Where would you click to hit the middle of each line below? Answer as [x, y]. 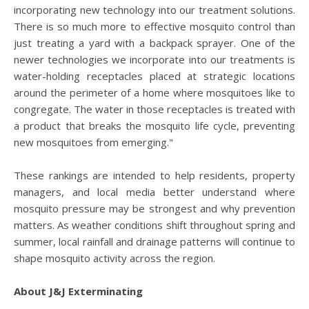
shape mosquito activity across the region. [114, 258]
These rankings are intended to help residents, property [154, 175]
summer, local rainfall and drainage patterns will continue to [154, 241]
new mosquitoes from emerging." [93, 142]
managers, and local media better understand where [154, 192]
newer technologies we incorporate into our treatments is [154, 59]
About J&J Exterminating [78, 291]
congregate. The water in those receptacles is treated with [154, 109]
